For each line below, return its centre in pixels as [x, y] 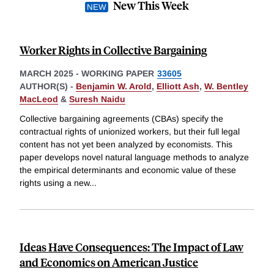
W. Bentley [226, 87]
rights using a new [54, 183]
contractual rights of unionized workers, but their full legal [130, 132]
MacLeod [39, 99]
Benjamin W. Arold [114, 87]
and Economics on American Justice [109, 262]
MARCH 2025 [46, 74]
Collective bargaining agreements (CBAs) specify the [121, 119]
